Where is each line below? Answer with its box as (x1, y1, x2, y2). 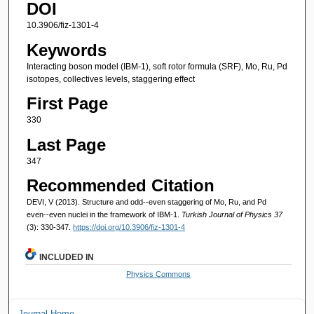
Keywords (26, 40, 107, 60)
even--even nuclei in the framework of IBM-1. (26, 210, 182, 219)
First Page (26, 94, 108, 114)
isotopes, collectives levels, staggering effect (26, 74, 195, 84)
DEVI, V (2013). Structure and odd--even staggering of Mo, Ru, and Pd (26, 197, 266, 206)
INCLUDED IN (39, 252, 95, 262)
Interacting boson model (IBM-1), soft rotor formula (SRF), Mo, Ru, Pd (26, 61, 287, 71)
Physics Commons (126, 269, 191, 278)
